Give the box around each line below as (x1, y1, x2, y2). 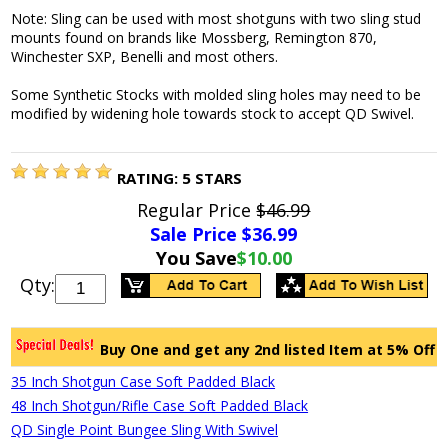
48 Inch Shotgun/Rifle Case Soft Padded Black (11, 396, 309, 416)
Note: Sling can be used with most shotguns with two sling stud (11, 9, 422, 29)
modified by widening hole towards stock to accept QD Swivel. (11, 104, 415, 124)
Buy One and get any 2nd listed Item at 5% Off (99, 340, 435, 360)
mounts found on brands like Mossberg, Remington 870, (11, 28, 378, 48)
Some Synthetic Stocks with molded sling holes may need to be (11, 85, 422, 105)
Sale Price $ (150, 222, 253, 247)
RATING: (117, 168, 183, 189)
